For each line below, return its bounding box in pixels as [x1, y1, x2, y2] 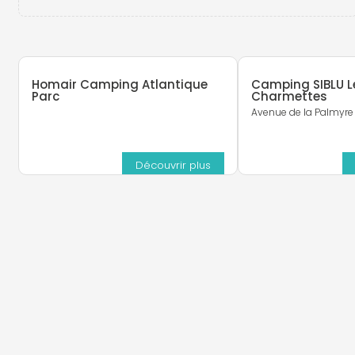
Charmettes [251, 88, 328, 105]
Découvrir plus [136, 157, 212, 173]
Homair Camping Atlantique [31, 76, 208, 94]
